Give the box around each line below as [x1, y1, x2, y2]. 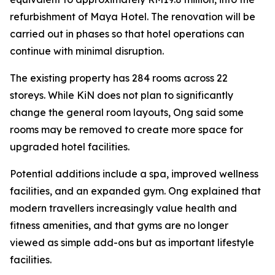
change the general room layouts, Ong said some [10, 106, 244, 119]
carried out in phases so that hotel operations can [10, 28, 244, 41]
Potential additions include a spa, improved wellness [10, 168, 258, 180]
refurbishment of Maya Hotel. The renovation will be [10, 10, 255, 23]
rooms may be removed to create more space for [10, 123, 243, 136]
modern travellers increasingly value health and [10, 202, 237, 215]
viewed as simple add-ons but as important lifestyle [10, 236, 254, 249]
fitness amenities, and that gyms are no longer [10, 219, 228, 232]
